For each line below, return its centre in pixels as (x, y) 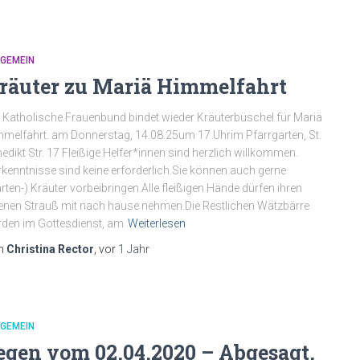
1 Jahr (134, 249)
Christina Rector (50, 249)
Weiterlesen (157, 223)
